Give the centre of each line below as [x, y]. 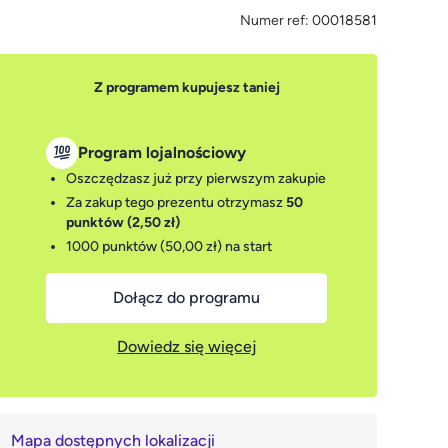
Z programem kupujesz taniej [186, 87]
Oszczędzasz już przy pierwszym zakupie [196, 178]
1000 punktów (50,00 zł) [144, 246]
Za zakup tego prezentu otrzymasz [176, 202]
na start [247, 246]
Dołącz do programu [187, 297]
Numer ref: [274, 20]
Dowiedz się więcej [187, 346]
